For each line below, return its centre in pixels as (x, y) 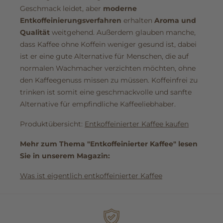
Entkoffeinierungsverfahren (71, 21)
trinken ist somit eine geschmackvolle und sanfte (106, 92)
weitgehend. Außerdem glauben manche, (123, 33)
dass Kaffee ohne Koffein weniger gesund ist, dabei (108, 45)
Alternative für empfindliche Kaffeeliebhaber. (98, 104)
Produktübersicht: (52, 124)
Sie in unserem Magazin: (65, 156)
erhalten (138, 21)
